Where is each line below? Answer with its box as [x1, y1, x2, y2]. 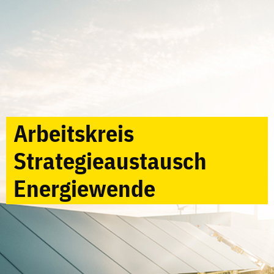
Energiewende [13, 173, 155, 204]
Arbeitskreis [13, 118, 134, 149]
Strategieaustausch [13, 146, 207, 176]
